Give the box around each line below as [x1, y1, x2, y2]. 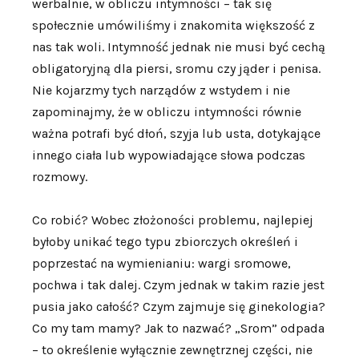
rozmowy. [32, 169, 87, 185]
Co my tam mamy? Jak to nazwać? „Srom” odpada [32, 321, 325, 337]
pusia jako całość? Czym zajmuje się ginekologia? [32, 299, 325, 315]
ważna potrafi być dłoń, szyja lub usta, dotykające [32, 126, 321, 142]
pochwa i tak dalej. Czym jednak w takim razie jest [32, 277, 325, 293]
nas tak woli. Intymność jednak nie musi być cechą [32, 39, 325, 55]
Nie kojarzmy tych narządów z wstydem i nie [32, 83, 290, 99]
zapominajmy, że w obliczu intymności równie [32, 104, 301, 120]
